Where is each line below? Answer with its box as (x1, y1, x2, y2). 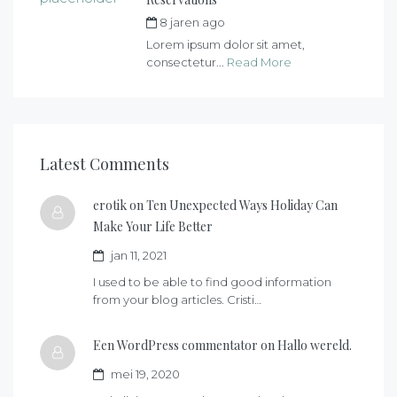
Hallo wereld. (277, 337, 352, 354)
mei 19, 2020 (108, 367, 180, 382)
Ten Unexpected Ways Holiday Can (146, 197, 338, 214)
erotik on (93, 197, 144, 214)
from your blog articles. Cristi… (93, 292, 261, 307)
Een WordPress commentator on (93, 337, 275, 354)
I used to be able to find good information (93, 275, 331, 290)
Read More (227, 55, 292, 70)
